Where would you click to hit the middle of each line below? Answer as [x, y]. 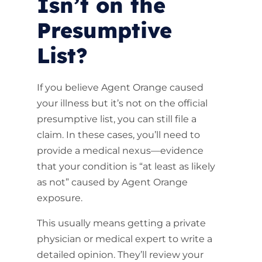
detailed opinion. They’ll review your [120, 255]
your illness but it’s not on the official [122, 103]
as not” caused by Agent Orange [112, 182]
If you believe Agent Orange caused [120, 87]
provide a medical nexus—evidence [120, 151]
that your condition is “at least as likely [126, 166]
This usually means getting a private [121, 223]
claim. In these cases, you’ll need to [118, 135]
